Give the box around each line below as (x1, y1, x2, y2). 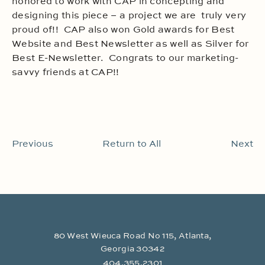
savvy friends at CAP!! (12, 68, 119, 77)
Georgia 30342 (101, 244, 164, 253)
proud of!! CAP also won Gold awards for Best (12, 25, 235, 35)
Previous (12, 139, 53, 149)
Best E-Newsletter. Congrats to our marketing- (12, 54, 239, 63)
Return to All (102, 139, 161, 149)
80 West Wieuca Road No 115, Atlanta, (53, 231, 212, 240)
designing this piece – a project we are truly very (12, 11, 247, 21)
